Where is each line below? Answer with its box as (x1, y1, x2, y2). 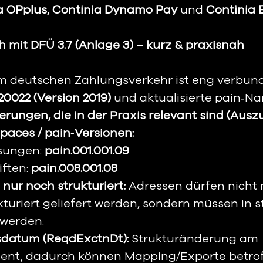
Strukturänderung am (129, 231, 261, 247)
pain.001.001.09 (45, 143, 129, 159)
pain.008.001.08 (31, 160, 117, 177)
